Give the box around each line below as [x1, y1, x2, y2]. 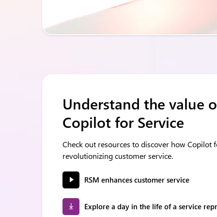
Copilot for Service [62, 112, 184, 132]
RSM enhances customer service [84, 175, 189, 185]
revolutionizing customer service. [62, 151, 173, 161]
